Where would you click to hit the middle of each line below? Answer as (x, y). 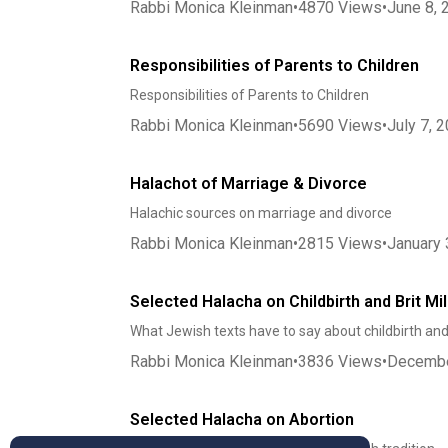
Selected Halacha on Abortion (241, 419)
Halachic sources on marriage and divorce (260, 213)
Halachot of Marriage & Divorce (248, 183)
